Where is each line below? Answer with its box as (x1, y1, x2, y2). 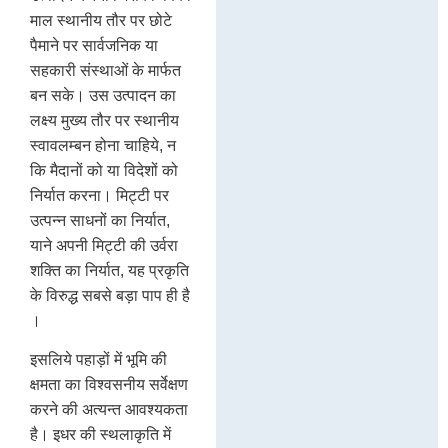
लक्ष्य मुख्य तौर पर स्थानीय (30, 112, 179, 130)
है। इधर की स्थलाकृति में (30, 426, 171, 444)
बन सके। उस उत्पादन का (30, 87, 176, 105)
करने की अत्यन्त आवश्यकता (30, 401, 188, 419)
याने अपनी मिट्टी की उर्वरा (30, 237, 178, 255)
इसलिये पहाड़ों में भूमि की (30, 351, 167, 369)
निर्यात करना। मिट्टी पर (30, 187, 169, 205)
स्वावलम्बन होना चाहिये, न (30, 137, 176, 155)
